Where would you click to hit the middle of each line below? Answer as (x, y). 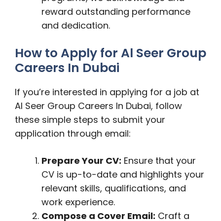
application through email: (73, 133)
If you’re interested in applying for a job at (107, 92)
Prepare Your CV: (81, 161)
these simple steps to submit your (90, 120)
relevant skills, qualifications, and (114, 188)
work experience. (78, 202)
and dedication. (76, 25)
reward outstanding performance (116, 12)
